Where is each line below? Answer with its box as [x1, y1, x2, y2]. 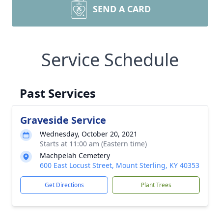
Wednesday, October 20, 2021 [40, 129, 137, 138]
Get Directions [44, 181, 84, 189]
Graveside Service [20, 113, 106, 127]
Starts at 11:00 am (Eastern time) [40, 139, 147, 148]
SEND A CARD [93, 3, 151, 15]
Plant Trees [140, 181, 171, 189]
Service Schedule [41, 48, 179, 72]
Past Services [20, 85, 96, 101]
